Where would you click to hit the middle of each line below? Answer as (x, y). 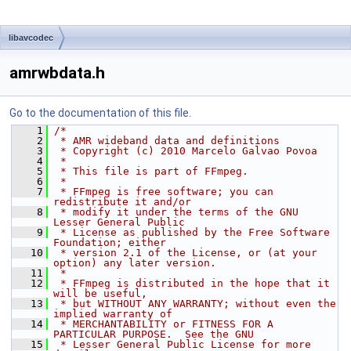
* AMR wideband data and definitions (167, 141)
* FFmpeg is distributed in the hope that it (192, 283)
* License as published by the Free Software (192, 232)
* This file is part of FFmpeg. (151, 171)
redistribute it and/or (122, 202)
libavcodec (31, 38)
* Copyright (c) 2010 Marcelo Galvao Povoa (186, 151)
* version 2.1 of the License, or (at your (186, 253)
